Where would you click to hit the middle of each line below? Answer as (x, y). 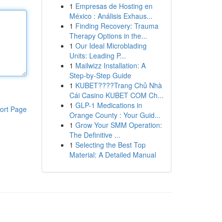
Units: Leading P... (97, 55)
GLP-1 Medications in (109, 105)
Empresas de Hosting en (114, 6)
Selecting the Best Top (110, 145)
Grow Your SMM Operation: (118, 125)
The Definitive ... (95, 135)
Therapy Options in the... (108, 36)
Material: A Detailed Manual (112, 155)
